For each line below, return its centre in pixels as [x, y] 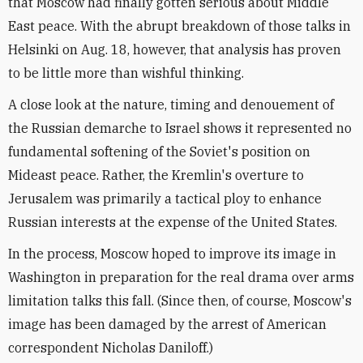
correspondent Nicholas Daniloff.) [111, 348]
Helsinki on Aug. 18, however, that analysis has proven [175, 49]
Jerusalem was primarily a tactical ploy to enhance [165, 199]
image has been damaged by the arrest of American [167, 324]
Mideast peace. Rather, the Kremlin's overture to [156, 175]
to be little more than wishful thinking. [126, 73]
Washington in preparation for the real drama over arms [181, 277]
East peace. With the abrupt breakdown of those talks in [179, 26]
